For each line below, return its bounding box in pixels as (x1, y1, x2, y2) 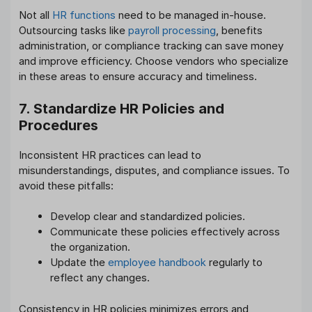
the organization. (50, 240, 130, 254)
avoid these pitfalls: (19, 178, 114, 192)
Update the (50, 256, 108, 270)
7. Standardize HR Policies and (19, 100, 224, 117)
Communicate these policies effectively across (50, 225, 280, 239)
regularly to (206, 256, 263, 270)
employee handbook (108, 256, 206, 270)
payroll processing (128, 24, 216, 38)
